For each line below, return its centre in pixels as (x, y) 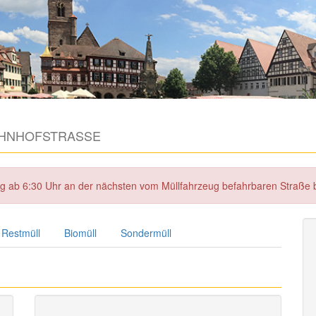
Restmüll (21, 233)
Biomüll (80, 233)
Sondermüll (146, 233)
